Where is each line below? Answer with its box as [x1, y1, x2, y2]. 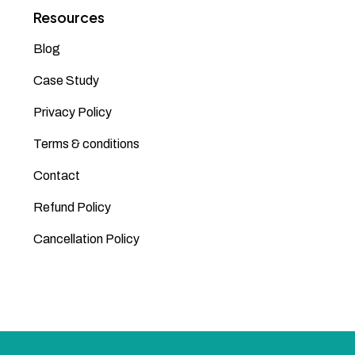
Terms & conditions [32, 137, 139, 151]
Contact [32, 169, 80, 182]
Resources [32, 8, 105, 26]
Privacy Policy [32, 105, 112, 119]
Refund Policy [32, 200, 111, 214]
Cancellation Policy [32, 232, 139, 246]
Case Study [32, 74, 99, 87]
